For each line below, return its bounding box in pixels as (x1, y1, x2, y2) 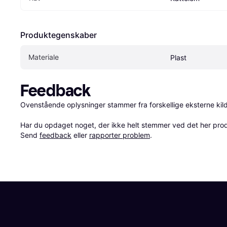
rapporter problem (89, 131, 150, 140)
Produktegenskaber (20, 30, 97, 41)
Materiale (28, 53, 59, 62)
